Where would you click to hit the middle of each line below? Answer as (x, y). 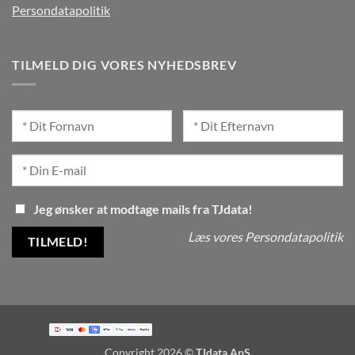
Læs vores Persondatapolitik (265, 237)
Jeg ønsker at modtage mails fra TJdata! (143, 209)
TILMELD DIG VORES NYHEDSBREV (124, 65)
